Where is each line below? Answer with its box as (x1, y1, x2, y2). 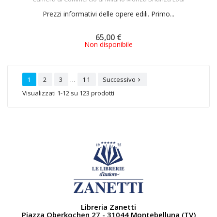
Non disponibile (84, 40, 133, 49)
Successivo (103, 75, 136, 84)
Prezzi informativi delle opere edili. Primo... (43, 9, 174, 18)
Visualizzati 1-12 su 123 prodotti (22, 89, 114, 97)
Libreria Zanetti (81, 202, 136, 212)
